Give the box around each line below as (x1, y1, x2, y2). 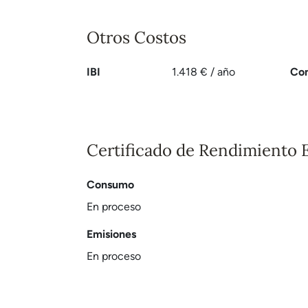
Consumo (87, 178, 134, 191)
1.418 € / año (171, 65, 235, 78)
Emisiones (87, 228, 136, 241)
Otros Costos (87, 27, 186, 48)
